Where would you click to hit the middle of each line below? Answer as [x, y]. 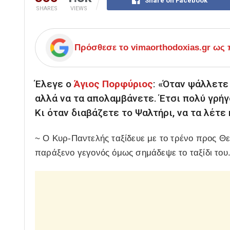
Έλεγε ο [54, 84]
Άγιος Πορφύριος [113, 84]
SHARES [46, 9]
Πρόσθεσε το [103, 48]
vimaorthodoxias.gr [171, 48]
